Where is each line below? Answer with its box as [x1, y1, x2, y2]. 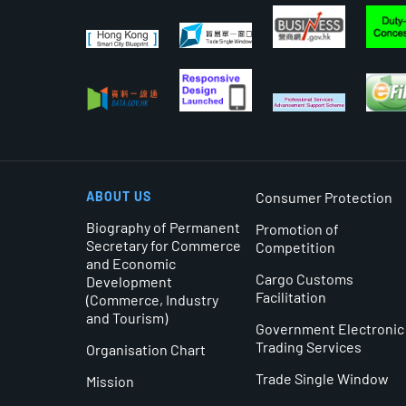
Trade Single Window [256, 369, 390, 387]
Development [86, 272, 172, 290]
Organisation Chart [86, 340, 206, 358]
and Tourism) [86, 308, 168, 326]
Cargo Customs [256, 269, 354, 287]
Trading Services [256, 337, 362, 355]
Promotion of [256, 219, 340, 237]
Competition [256, 237, 336, 256]
